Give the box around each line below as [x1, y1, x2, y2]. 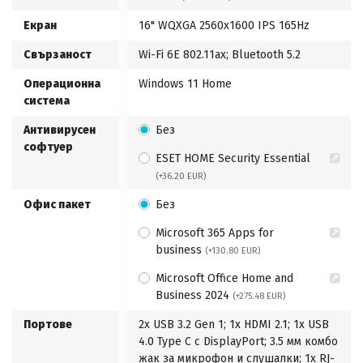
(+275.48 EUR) [233, 290, 285, 301]
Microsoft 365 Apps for [156, 225, 274, 240]
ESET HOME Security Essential [156, 151, 310, 165]
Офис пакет [23, 197, 91, 211]
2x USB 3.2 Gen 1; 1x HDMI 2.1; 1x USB [139, 317, 329, 331]
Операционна [23, 76, 100, 91]
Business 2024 [156, 288, 233, 302]
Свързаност [23, 47, 92, 62]
